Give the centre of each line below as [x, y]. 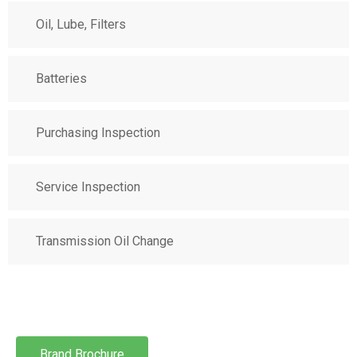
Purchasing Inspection [98, 133]
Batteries [61, 78]
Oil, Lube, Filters [81, 24]
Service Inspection [88, 187]
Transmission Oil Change [105, 241]
